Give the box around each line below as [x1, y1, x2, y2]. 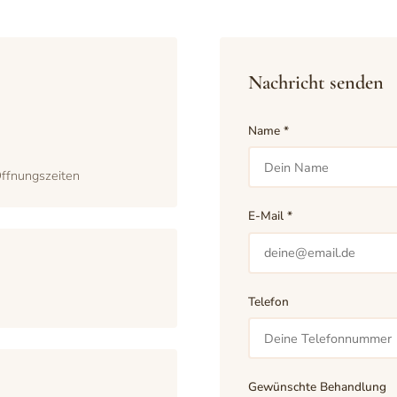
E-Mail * [248, 207, 292, 225]
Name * [248, 122, 289, 139]
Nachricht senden [248, 70, 384, 94]
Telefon [248, 292, 289, 310]
